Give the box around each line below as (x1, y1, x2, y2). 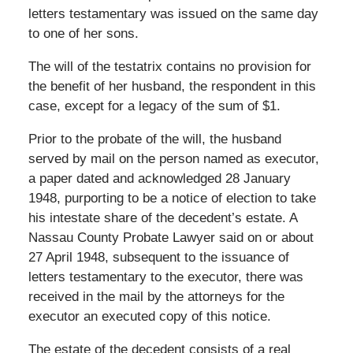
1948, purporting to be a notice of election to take (28, 190, 316, 206)
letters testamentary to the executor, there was (28, 269, 303, 284)
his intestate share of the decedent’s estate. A (28, 210, 297, 225)
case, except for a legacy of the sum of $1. (28, 98, 281, 113)
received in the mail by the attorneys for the (28, 288, 284, 304)
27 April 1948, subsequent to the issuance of (28, 249, 289, 265)
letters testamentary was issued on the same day (28, 6, 318, 21)
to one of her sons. (28, 25, 139, 41)
